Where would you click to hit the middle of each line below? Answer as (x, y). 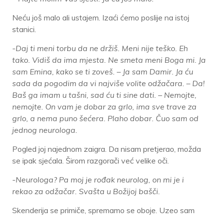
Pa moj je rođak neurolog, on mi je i (121, 180)
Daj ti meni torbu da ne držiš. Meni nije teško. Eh (102, 48)
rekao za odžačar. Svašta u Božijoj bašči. (86, 191)
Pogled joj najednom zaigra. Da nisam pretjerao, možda (107, 149)
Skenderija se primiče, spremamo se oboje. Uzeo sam (103, 210)
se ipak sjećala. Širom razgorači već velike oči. (91, 161)
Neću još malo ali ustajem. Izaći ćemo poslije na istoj (101, 18)
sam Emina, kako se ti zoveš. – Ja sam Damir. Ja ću (103, 72)
